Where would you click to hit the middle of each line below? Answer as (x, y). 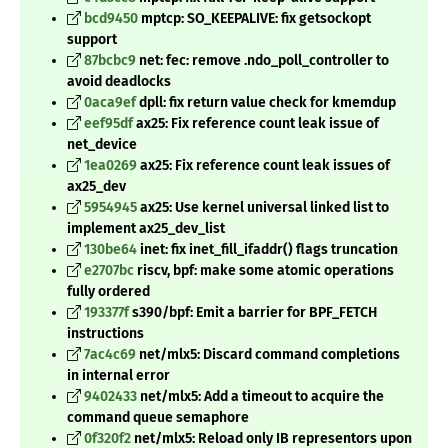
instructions (105, 334)
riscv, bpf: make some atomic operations (264, 271)
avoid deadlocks (119, 82)
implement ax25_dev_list (146, 229)
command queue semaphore (158, 418)
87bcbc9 (110, 61)
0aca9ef (110, 103)
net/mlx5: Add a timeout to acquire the (260, 397)
